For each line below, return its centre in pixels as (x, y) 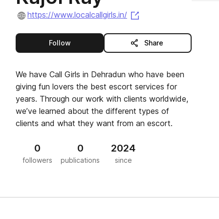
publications (80, 160)
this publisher (93, 42)
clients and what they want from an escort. (94, 123)
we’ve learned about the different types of (92, 111)
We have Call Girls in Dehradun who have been (100, 74)
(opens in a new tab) (178, 14)
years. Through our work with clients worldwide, (102, 99)
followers (37, 160)
